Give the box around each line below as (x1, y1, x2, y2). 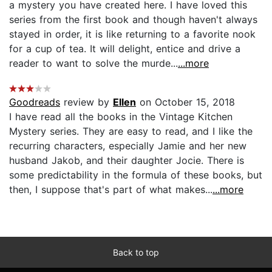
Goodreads (9, 95, 60, 108)
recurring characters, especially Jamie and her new (9, 139, 246, 152)
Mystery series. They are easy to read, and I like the (9, 124, 253, 137)
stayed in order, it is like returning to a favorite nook (9, 27, 256, 40)
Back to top (113, 246, 159, 257)
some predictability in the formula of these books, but (9, 168, 262, 181)
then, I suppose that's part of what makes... (9, 183, 212, 195)
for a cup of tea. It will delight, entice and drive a (9, 42, 240, 55)
